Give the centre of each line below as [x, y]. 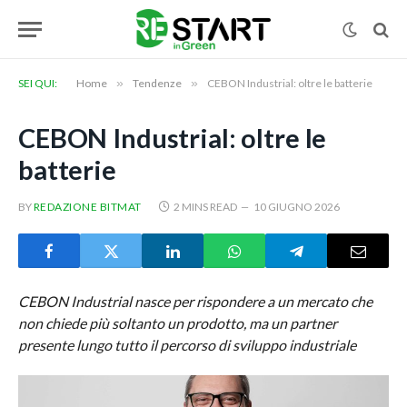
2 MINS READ [205, 207]
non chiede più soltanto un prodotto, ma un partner [178, 323]
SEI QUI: [38, 83]
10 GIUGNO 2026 [296, 207]
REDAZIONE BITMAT [88, 207]
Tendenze [157, 83]
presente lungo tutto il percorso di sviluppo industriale [187, 345]
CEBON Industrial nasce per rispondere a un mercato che [195, 301]
